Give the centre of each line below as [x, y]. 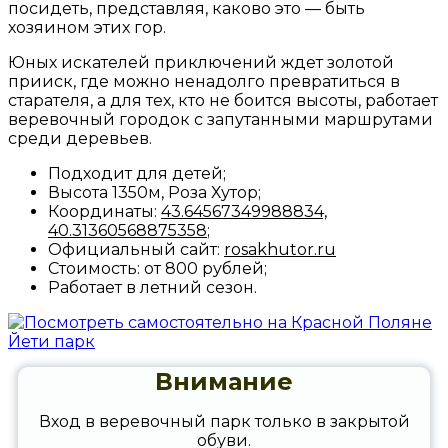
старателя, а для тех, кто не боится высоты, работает [223, 100]
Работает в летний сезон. [152, 287]
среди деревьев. [80, 138]
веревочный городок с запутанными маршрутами [220, 119]
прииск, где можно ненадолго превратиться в [204, 81]
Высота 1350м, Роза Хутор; [154, 192]
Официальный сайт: [136, 249]
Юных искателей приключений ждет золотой [201, 62]
